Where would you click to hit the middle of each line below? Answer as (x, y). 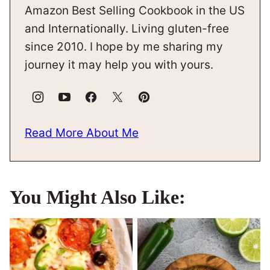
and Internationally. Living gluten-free (127, 28)
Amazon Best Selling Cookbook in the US (135, 10)
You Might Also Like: (98, 197)
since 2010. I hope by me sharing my (124, 46)
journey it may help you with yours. (119, 64)
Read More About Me (82, 133)
